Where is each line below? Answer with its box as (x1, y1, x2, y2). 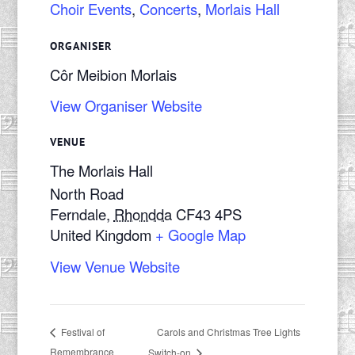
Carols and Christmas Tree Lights (156, 324, 300, 338)
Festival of (58, 325, 105, 339)
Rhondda (113, 204, 172, 225)
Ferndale (49, 204, 106, 225)
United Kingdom (49, 224, 151, 246)
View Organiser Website (49, 94, 202, 116)
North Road (49, 183, 124, 204)
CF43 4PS (175, 204, 242, 225)
